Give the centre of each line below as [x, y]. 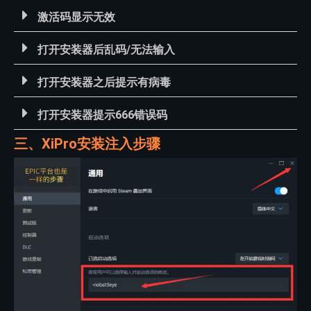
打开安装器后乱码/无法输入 [106, 49]
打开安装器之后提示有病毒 [104, 82]
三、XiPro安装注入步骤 [87, 143]
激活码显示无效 [76, 17]
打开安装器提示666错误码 [102, 115]
